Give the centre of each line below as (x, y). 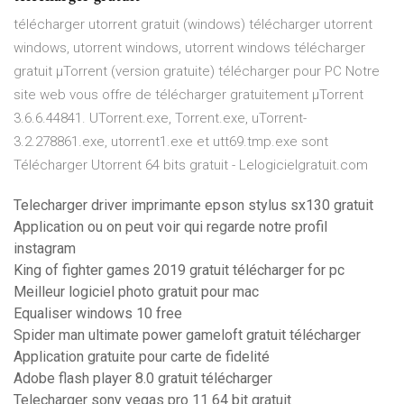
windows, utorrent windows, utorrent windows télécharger (189, 48)
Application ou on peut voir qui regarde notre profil (170, 227)
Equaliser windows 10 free (98, 314)
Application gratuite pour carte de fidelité (142, 357)
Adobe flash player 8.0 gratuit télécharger (143, 379)
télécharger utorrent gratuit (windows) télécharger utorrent (193, 25)
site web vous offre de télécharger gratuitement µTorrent (188, 95)
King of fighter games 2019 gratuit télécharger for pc (179, 271)
